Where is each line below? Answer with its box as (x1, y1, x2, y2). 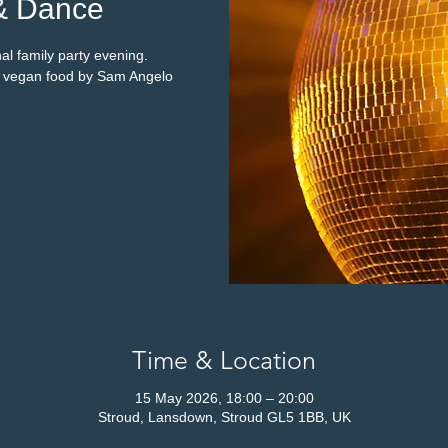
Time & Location (132, 345, 316, 375)
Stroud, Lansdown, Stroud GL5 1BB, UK (97, 408, 351, 425)
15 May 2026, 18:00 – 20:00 (134, 389, 314, 406)
